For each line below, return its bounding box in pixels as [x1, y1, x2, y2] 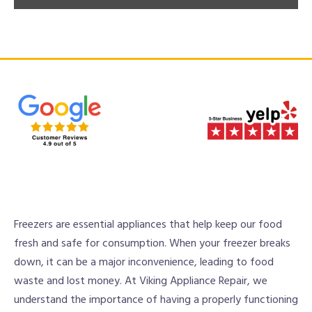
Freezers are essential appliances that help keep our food [14, 216, 282, 234]
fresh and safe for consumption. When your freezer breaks [14, 235, 290, 253]
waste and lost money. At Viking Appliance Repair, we [14, 272, 267, 290]
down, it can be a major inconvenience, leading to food [14, 253, 274, 272]
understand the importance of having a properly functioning [14, 291, 298, 309]
